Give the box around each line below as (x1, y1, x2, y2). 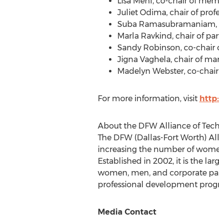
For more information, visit (97, 94, 199, 103)
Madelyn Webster (117, 66, 184, 76)
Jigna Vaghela (117, 55, 171, 64)
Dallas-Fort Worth (136, 133, 204, 142)
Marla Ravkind (117, 31, 172, 41)
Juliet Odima (117, 8, 166, 17)
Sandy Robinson (117, 43, 180, 52)
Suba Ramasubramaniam (117, 20, 216, 29)
